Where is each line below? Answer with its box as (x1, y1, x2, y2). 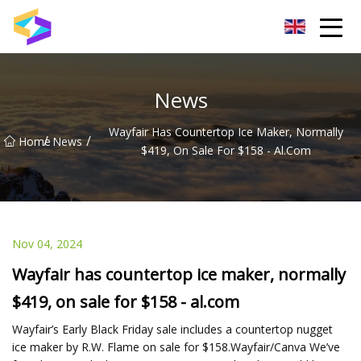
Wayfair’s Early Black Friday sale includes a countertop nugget (12, 321, 333, 337)
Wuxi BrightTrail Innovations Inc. (60, 19, 205, 33)
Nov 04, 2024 (12, 235, 82, 251)
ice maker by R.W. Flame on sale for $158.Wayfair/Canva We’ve (12, 338, 340, 355)
